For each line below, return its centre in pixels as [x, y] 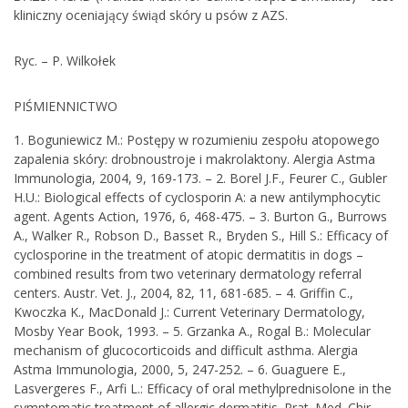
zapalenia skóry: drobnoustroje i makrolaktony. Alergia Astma [194, 159]
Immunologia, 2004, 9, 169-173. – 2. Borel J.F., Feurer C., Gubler [200, 178]
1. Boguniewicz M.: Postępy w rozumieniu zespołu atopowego [197, 140]
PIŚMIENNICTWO [66, 106]
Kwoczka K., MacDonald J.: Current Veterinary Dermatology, [189, 312]
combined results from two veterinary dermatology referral [188, 274]
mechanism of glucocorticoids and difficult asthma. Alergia [186, 350]
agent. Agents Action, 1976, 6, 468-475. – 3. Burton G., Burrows [200, 216]
